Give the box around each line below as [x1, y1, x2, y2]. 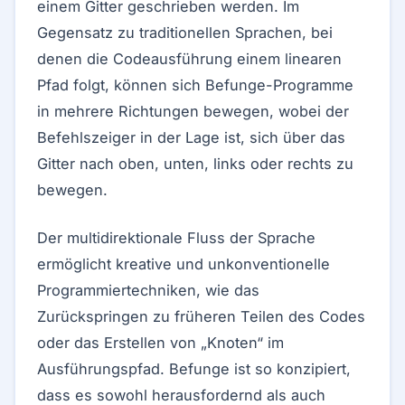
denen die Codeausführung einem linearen [37, 50, 342, 68]
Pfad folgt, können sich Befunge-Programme [37, 76, 353, 94]
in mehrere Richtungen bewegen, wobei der [37, 102, 349, 120]
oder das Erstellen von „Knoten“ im [37, 334, 284, 352]
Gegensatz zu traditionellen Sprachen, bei [37, 24, 333, 42]
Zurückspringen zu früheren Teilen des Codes [37, 307, 365, 325]
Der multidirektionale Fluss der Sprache [37, 229, 316, 247]
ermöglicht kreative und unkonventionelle [37, 255, 330, 273]
